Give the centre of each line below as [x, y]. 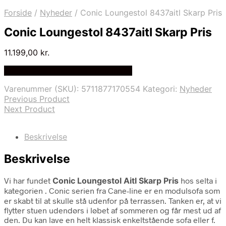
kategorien [24, 190]
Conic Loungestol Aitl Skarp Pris [116, 180]
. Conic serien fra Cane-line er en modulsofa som [132, 190]
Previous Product [37, 99]
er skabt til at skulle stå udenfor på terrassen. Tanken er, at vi [113, 200]
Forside [18, 13]
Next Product [30, 109]
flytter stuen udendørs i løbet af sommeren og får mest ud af [112, 210]
